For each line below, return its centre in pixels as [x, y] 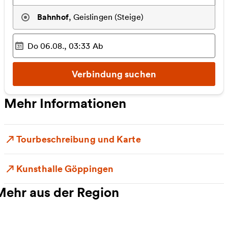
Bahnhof [53, 17]
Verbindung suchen [114, 74]
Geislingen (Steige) [108, 17]
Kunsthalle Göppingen [65, 168]
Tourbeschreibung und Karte [79, 139]
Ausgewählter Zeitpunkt [58, 51]
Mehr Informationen [65, 103]
